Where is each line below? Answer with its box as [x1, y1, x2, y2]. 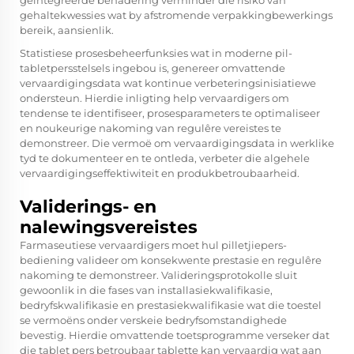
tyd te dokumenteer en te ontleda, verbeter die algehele [20, 152, 310, 165]
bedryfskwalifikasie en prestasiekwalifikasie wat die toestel [20, 299, 322, 312]
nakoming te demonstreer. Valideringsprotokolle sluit [20, 269, 297, 282]
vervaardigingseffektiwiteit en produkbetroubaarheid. [20, 167, 299, 180]
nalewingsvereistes [20, 217, 198, 239]
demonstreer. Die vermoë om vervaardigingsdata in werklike [20, 137, 334, 150]
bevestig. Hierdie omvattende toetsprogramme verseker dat [20, 329, 330, 342]
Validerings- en [20, 196, 156, 218]
